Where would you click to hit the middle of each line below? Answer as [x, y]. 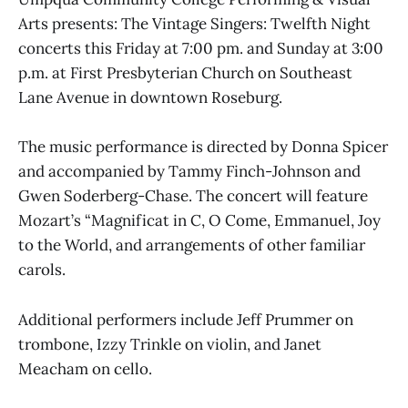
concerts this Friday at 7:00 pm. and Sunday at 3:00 [201, 49]
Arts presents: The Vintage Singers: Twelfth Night [194, 24]
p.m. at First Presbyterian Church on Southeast [185, 73]
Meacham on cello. [85, 368]
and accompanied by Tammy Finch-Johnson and [189, 172]
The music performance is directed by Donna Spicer [203, 147]
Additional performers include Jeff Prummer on [186, 319]
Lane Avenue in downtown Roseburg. [150, 98]
